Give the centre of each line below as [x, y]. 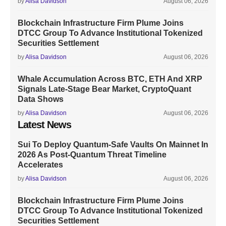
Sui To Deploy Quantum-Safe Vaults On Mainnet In [113, 144]
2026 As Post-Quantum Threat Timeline [92, 154]
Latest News [44, 124]
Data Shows [41, 99]
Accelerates [40, 164]
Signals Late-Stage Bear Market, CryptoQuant [104, 89]
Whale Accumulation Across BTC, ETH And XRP [110, 79]
